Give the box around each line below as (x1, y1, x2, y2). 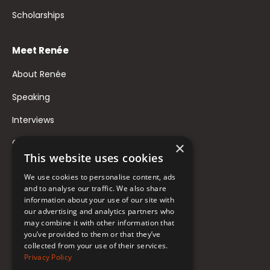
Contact (12, 137, 48, 149)
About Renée (12, 68, 66, 81)
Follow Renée (12, 218, 75, 231)
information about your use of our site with (24, 195, 174, 205)
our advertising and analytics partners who (24, 206, 175, 216)
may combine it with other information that (24, 218, 175, 228)
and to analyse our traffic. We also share (24, 183, 167, 193)
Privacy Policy (24, 252, 72, 262)
